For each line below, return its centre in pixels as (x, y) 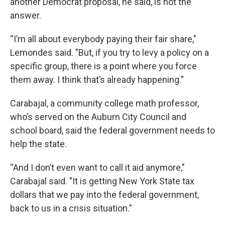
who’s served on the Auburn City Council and (98, 117)
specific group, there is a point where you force (103, 66)
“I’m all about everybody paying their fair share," (103, 39)
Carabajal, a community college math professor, (104, 103)
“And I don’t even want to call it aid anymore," (97, 168)
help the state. (38, 144)
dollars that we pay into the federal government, (104, 195)
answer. (26, 16)
